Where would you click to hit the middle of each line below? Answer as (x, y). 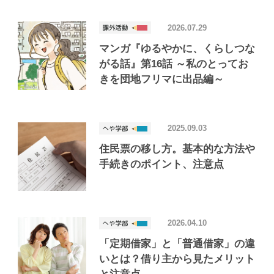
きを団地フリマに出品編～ (161, 79)
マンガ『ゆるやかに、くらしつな (177, 48)
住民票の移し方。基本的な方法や (177, 149)
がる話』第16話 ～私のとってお (174, 64)
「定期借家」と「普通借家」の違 (177, 243)
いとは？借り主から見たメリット (177, 259)
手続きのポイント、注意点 (161, 164)
